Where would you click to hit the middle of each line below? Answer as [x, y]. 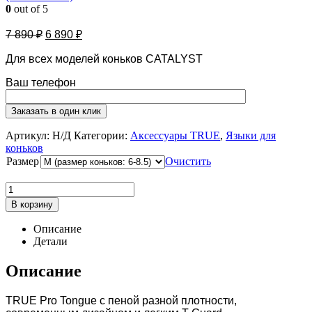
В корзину [32, 205]
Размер [23, 162]
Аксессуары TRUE [175, 136]
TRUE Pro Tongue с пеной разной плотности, [121, 301]
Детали [50, 242]
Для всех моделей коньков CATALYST [104, 59]
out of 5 [30, 9]
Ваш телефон [41, 83]
